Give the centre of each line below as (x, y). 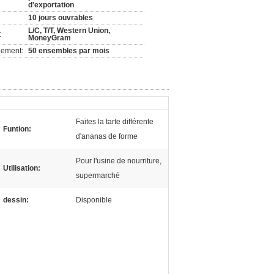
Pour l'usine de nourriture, (119, 161)
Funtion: (17, 129)
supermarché (98, 176)
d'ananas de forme (107, 136)
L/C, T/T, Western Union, (69, 31)
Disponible (94, 200)
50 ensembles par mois (69, 51)
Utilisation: (22, 168)
